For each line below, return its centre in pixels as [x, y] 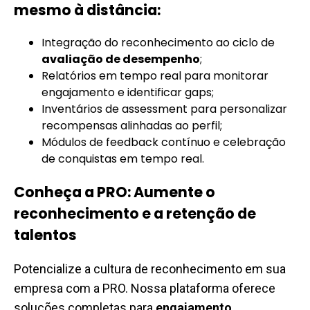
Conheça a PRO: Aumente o [115, 192]
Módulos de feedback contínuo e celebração [164, 142]
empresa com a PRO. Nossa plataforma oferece [145, 288]
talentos [45, 235]
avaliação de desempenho [121, 59]
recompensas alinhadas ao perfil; [132, 126]
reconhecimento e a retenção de [135, 213]
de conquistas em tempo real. [123, 159]
